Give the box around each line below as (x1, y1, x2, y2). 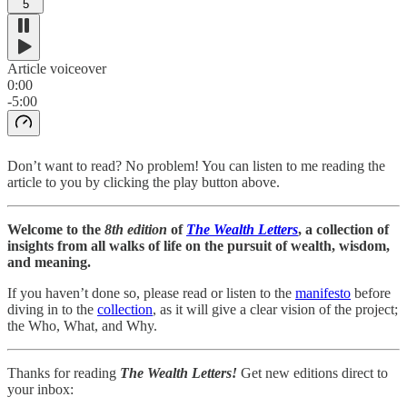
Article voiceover (7, 60, 106, 76)
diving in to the (7, 301, 97, 317)
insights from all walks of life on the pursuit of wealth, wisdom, (7, 237, 390, 253)
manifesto (295, 284, 351, 301)
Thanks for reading (7, 364, 120, 381)
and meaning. (7, 253, 91, 270)
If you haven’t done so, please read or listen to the (7, 284, 295, 301)
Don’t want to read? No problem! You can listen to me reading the (7, 157, 385, 174)
